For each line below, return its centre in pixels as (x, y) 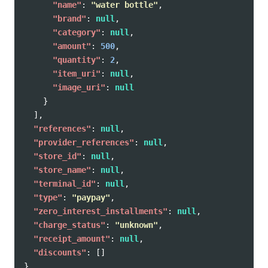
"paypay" (91, 197)
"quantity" (77, 60)
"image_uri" (79, 87)
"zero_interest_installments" (100, 211)
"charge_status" (69, 225)
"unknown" (136, 225)
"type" (48, 197)
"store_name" (62, 170)
